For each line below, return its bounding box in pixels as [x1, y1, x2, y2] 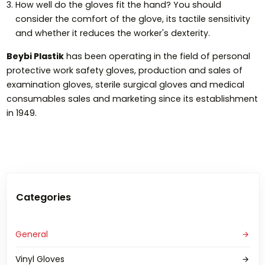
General [15, 228, 48, 241]
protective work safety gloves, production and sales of [6, 64, 243, 77]
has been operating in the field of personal [63, 50, 250, 63]
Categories [15, 190, 71, 205]
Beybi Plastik [6, 50, 64, 63]
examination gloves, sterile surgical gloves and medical [6, 79, 244, 91]
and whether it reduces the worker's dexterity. [15, 27, 210, 40]
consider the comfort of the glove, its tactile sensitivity [15, 13, 250, 25]
